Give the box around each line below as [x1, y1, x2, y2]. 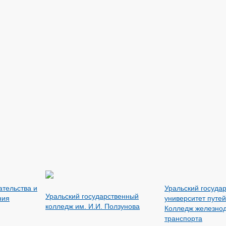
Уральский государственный [45, 192, 139, 200]
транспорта [164, 214, 202, 222]
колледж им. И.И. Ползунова [45, 202, 140, 210]
